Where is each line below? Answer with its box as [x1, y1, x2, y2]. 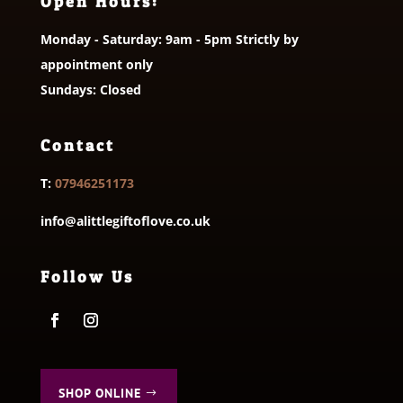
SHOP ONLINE [58, 384, 141, 401]
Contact [40, 135, 115, 155]
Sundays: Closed [40, 80, 141, 98]
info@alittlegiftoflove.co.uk [40, 211, 210, 229]
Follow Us [40, 266, 134, 286]
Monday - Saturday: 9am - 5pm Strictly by [40, 30, 299, 48]
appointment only [40, 55, 153, 73]
